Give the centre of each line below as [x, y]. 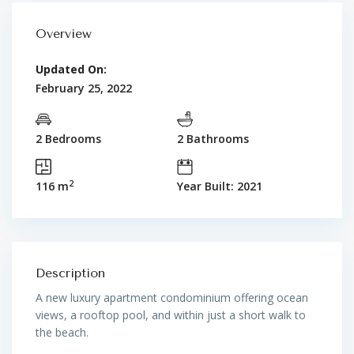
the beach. [64, 332]
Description [70, 273]
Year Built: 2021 [220, 186]
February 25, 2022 [84, 88]
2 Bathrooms [213, 138]
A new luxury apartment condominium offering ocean [172, 297]
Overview [64, 33]
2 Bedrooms [68, 138]
